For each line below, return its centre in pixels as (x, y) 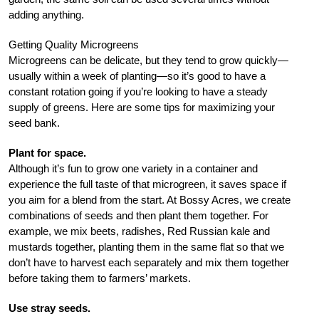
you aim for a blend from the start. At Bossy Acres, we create (150, 199)
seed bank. (34, 122)
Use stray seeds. (49, 308)
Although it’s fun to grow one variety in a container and (133, 168)
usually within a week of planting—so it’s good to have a (137, 75)
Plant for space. (47, 152)
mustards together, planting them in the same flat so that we (146, 246)
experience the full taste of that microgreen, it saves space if (147, 184)
